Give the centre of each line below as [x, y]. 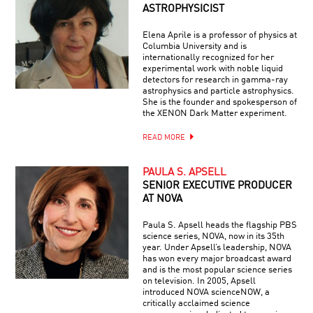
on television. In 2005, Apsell [199, 281]
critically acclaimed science [196, 303]
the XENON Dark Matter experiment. [214, 113]
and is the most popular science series [217, 270]
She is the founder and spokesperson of [219, 102]
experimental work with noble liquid [212, 68]
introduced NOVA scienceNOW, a [206, 292]
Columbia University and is [194, 46]
